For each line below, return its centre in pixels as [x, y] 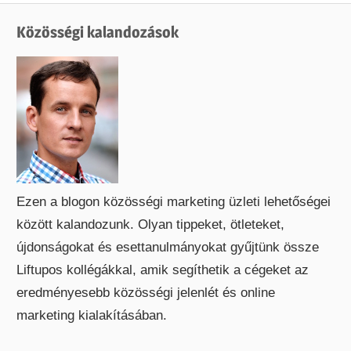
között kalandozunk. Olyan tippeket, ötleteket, [151, 225]
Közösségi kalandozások [98, 32]
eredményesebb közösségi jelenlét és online [146, 293]
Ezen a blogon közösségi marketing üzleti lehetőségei [174, 202]
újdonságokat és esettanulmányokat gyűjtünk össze [168, 248]
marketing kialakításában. [92, 316]
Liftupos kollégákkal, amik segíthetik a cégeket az [163, 270]
